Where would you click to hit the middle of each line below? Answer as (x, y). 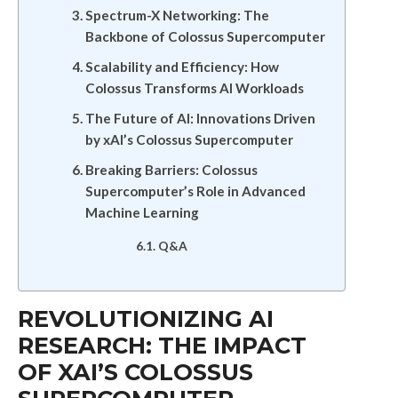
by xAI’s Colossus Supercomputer (189, 139)
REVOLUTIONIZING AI (145, 318)
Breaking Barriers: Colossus (171, 170)
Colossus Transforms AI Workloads (194, 88)
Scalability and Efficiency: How (182, 67)
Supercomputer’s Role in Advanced (195, 191)
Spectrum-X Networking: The (177, 15)
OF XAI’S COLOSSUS (135, 372)
